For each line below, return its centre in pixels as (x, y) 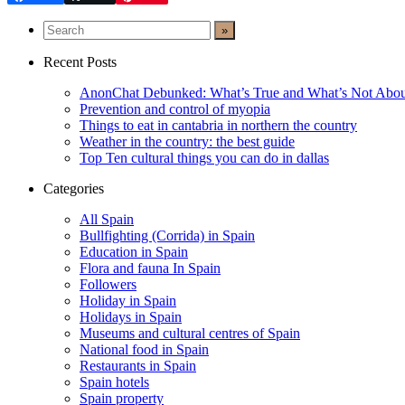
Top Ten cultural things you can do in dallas (204, 158)
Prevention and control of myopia (175, 109)
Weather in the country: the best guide (187, 142)
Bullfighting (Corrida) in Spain (167, 236)
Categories (74, 189)
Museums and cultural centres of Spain (190, 334)
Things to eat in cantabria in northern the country (218, 126)
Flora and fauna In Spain (150, 268)
